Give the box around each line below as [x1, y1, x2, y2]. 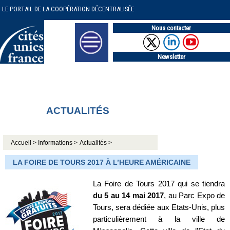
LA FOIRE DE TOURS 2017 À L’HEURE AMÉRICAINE [13, 158, 190, 166]
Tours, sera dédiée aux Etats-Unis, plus [93, 203, 225, 212]
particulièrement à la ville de [93, 215, 225, 224]
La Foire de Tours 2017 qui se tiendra [93, 179, 225, 188]
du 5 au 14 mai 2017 [93, 191, 164, 200]
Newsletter [157, 52, 185, 61]
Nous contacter [151, 24, 191, 32]
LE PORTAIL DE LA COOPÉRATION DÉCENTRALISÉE [2, 5, 134, 13]
